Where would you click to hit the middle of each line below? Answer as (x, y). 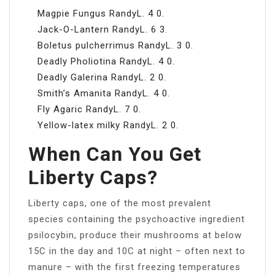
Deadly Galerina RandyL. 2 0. (102, 77)
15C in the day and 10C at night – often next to (137, 251)
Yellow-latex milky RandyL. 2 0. (108, 125)
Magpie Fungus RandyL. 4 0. (101, 13)
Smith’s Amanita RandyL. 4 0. (104, 93)
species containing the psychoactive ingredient (137, 219)
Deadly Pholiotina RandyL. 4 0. (106, 61)
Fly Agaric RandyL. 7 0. (89, 109)
